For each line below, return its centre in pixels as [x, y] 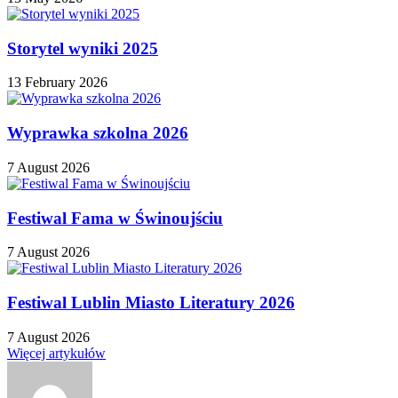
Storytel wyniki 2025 [83, 48]
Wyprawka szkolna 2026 [98, 133]
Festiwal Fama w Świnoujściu [115, 218]
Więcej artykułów [56, 353]
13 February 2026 [57, 83]
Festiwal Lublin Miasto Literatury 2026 [151, 303]
